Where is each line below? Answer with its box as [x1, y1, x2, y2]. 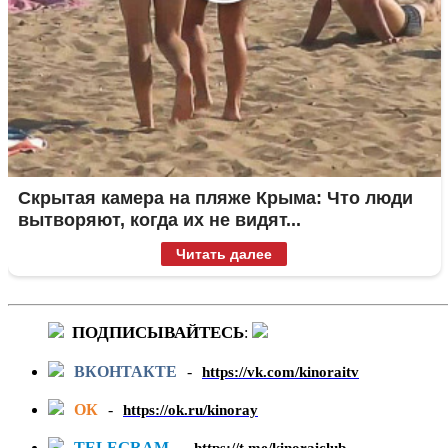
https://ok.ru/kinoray [123, 402, 258, 419]
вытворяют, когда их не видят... [18, 210, 301, 231]
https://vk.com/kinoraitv [202, 364, 359, 381]
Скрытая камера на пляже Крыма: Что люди [18, 188, 413, 209]
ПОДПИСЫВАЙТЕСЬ [68, 323, 244, 343]
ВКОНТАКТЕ [74, 363, 177, 381]
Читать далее [176, 246, 273, 263]
